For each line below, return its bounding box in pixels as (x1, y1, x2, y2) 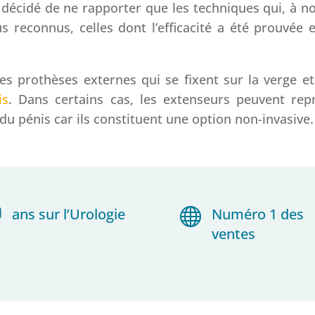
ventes (211, 224, 255, 243)
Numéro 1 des (211, 204, 304, 224)
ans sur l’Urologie (12, 204, 126, 224)
